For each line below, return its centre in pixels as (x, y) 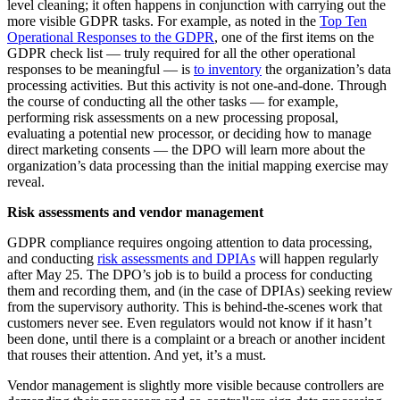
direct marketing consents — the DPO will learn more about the (186, 149)
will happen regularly (317, 258)
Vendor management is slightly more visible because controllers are (196, 385)
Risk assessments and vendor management (135, 212)
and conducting (52, 258)
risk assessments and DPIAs (176, 258)
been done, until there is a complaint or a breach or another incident (196, 338)
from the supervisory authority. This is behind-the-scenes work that (195, 306)
